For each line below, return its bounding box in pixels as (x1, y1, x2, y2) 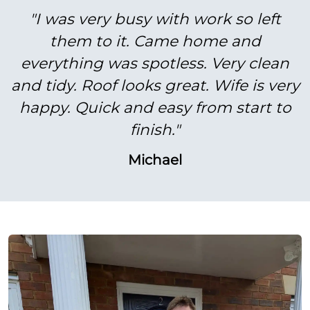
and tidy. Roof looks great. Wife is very (10, 75, 300, 94)
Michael (128, 151, 182, 168)
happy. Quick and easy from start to (19, 98, 291, 116)
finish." (130, 120, 180, 138)
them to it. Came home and (49, 31, 261, 50)
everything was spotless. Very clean (21, 53, 289, 72)
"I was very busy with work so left (29, 9, 281, 28)
